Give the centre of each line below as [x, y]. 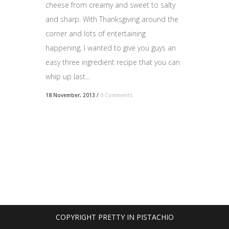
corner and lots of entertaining [96, 33]
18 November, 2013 [70, 95]
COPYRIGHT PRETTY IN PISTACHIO [114, 217]
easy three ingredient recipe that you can [113, 62]
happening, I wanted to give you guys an [111, 48]
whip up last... [68, 76]
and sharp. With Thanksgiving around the [112, 19]
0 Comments [117, 95]
